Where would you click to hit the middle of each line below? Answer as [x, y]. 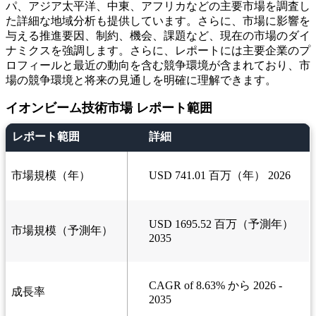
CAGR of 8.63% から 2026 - [215, 286]
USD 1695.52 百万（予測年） [221, 224]
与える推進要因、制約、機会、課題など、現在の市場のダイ [158, 36]
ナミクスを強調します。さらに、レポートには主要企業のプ [158, 51]
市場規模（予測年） [62, 231]
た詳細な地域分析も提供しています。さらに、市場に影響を [158, 21]
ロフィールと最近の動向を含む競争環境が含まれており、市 [158, 66]
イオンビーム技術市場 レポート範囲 [109, 108]
